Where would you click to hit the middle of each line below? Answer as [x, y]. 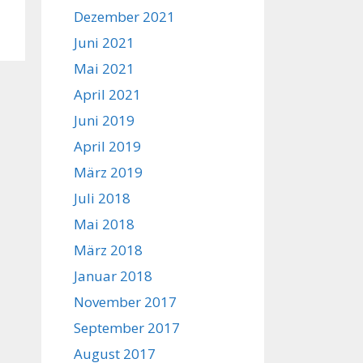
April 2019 [107, 146]
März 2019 [108, 172]
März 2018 [108, 250]
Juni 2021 [104, 43]
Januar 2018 [113, 276]
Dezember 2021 [124, 17]
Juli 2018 [102, 198]
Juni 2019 [104, 120]
